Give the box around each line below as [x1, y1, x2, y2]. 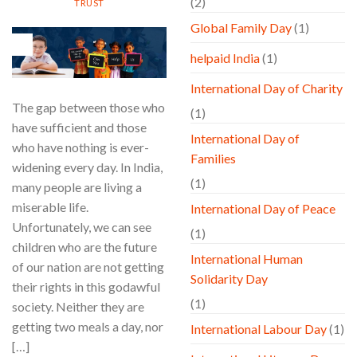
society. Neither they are [12, 299, 144, 315]
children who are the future [12, 239, 157, 255]
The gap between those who [12, 100, 165, 116]
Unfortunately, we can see [12, 219, 151, 235]
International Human [190, 251, 303, 267]
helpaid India [190, 50, 260, 66]
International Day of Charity [190, 80, 343, 96]
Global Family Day [190, 20, 292, 36]
